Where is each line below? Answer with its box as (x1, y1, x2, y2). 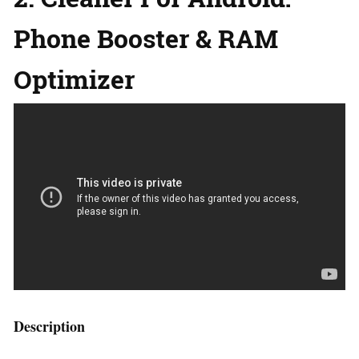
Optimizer (14, 62, 135, 97)
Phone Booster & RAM (14, 21, 278, 56)
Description (14, 315, 85, 337)
